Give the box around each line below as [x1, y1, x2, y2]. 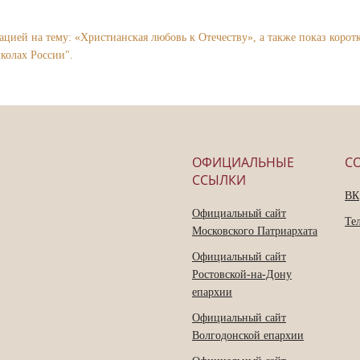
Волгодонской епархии [192, 329, 304, 342]
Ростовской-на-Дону [192, 268, 292, 281]
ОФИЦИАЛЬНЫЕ [192, 153, 294, 172]
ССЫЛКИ [192, 171, 246, 190]
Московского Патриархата [192, 225, 317, 238]
